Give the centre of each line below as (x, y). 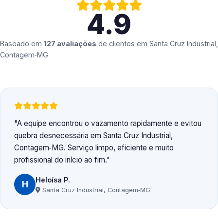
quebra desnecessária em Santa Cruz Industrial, (93, 136)
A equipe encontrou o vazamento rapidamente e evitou (109, 124)
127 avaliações (70, 44)
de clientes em (123, 44)
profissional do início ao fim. (60, 160)
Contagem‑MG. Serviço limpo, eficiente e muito (94, 148)
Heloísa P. (53, 180)
